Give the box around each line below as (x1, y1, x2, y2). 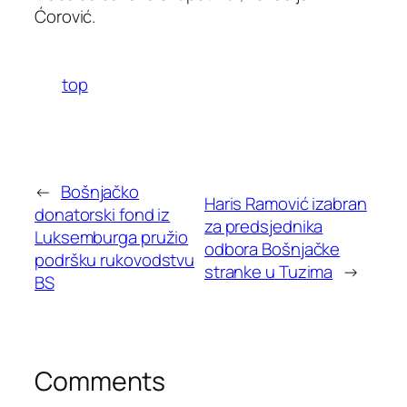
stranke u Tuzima (203, 259, 333, 283)
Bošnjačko (60, 180, 140, 203)
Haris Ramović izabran (203, 191, 367, 215)
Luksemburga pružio (35, 225, 189, 249)
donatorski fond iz (35, 203, 171, 226)
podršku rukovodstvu (35, 248, 195, 272)
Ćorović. (35, 5, 96, 29)
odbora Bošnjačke (203, 236, 341, 261)
